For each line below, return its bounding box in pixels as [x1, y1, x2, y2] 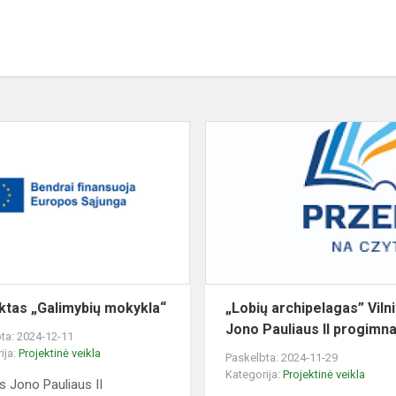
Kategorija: [225, 368, 284, 382]
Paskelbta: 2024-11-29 [225, 351, 339, 365]
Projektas [188, 122, 248, 139]
